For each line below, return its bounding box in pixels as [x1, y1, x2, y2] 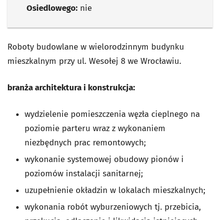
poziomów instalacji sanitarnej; [25, 168, 143, 179]
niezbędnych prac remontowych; [25, 137, 146, 148]
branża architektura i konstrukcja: [7, 82, 135, 93]
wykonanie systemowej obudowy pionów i [25, 154, 184, 165]
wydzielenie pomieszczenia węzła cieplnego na [25, 109, 200, 119]
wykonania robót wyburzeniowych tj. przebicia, [25, 202, 201, 212]
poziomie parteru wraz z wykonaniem [25, 123, 165, 134]
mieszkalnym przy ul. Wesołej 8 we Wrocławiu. [7, 56, 181, 66]
